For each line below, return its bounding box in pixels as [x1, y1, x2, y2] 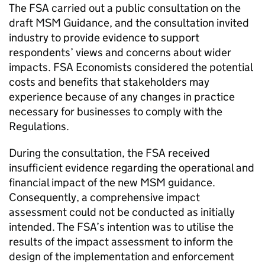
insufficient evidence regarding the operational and [9, 161, 254, 175]
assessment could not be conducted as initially [9, 205, 235, 219]
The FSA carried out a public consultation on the [9, 1, 241, 15]
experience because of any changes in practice [9, 90, 235, 104]
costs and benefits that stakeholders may [9, 75, 209, 89]
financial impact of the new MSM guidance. [9, 176, 215, 190]
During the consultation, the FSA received [9, 146, 210, 160]
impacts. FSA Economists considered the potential [9, 60, 253, 75]
